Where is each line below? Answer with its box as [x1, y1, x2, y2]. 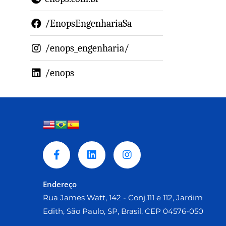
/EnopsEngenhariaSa [45, 18, 132, 29]
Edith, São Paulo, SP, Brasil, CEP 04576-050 [43, 206, 203, 216]
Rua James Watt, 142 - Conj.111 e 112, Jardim [43, 193, 203, 202]
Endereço [43, 179, 77, 189]
